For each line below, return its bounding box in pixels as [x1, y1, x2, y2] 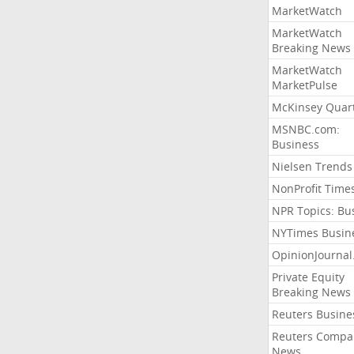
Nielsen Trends [271, 159, 352, 174]
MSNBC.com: [271, 122, 340, 137]
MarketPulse [271, 77, 337, 92]
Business [271, 137, 319, 152]
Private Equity [271, 269, 345, 284]
